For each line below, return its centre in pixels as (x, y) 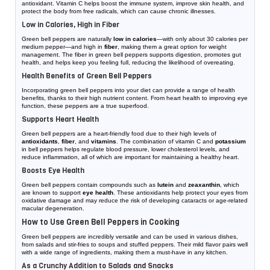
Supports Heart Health (60, 120)
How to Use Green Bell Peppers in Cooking (101, 222)
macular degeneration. (53, 209)
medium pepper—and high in (63, 47)
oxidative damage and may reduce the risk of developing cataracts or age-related (135, 201)
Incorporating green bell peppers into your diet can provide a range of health (128, 90)
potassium (231, 142)
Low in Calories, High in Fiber (71, 25)
